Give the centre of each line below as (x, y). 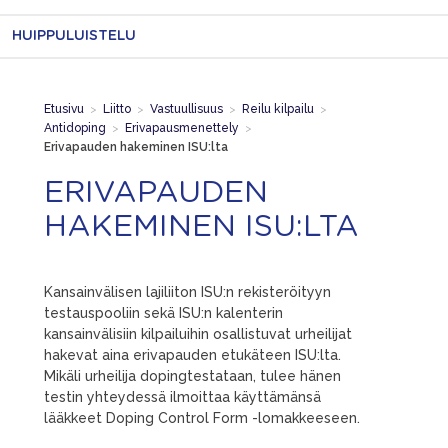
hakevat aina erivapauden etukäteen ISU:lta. (192, 354)
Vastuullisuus (186, 108)
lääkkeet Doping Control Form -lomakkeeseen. (202, 417)
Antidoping (75, 127)
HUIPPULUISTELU (74, 36)
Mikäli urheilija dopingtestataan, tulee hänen (192, 375)
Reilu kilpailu (278, 108)
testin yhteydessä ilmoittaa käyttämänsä (182, 396)
